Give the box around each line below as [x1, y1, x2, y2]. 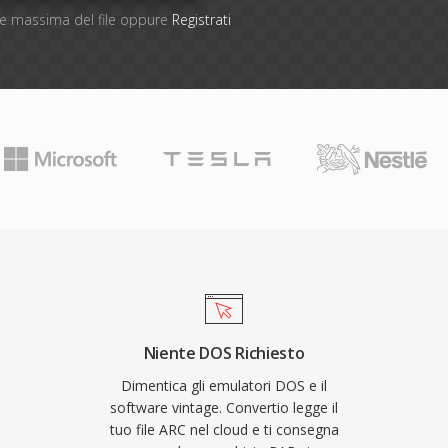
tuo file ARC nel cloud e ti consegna [109, 420, 339, 439]
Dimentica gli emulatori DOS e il [121, 376, 327, 395]
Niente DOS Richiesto [143, 342, 305, 364]
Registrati [171, 10, 231, 29]
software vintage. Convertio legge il [110, 398, 338, 417]
